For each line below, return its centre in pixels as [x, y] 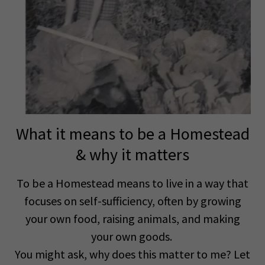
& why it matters [132, 154]
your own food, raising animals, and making [132, 219]
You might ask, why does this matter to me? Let [132, 254]
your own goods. [132, 236]
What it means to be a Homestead [132, 134]
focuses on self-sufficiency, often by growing [132, 201]
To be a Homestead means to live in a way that [132, 183]
